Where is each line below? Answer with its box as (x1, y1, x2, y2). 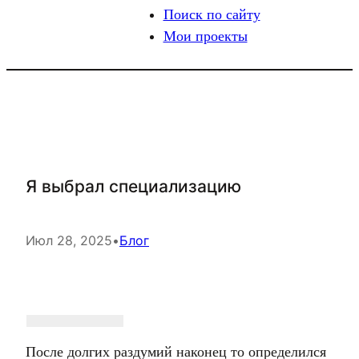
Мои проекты (163, 28, 248, 44)
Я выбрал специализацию (26, 176, 241, 196)
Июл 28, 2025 (26, 232, 112, 248)
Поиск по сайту (163, 6, 260, 22)
